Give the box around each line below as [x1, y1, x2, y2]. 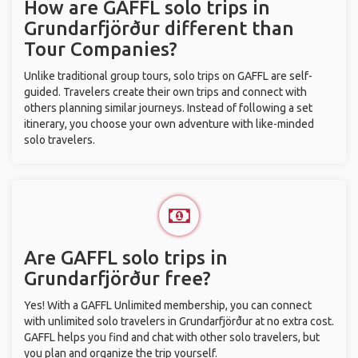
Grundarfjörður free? [24, 268, 211, 289]
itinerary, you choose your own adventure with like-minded [24, 117, 314, 130]
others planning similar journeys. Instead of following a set [24, 101, 312, 114]
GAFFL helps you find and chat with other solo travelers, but [24, 331, 320, 344]
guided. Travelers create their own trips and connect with [24, 86, 307, 98]
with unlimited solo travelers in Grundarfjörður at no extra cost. [24, 315, 334, 328]
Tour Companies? [24, 38, 177, 60]
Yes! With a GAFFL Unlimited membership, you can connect [24, 299, 312, 312]
